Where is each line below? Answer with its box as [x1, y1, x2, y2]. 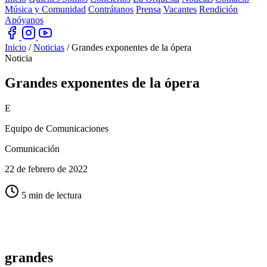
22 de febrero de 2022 [5, 164, 88, 175]
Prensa [136, 4, 161, 14]
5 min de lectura [19, 190, 82, 201]
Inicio [5, 42, 26, 52]
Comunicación [5, 144, 60, 154]
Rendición [199, 4, 238, 14]
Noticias [33, 42, 64, 52]
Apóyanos [5, 14, 44, 25]
